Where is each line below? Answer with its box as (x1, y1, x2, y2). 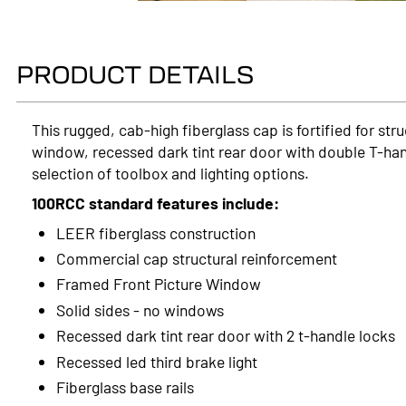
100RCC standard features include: (32, 191, 280, 213)
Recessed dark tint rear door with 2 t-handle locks (55, 324, 395, 346)
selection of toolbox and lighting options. (32, 161, 310, 183)
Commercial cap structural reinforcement (55, 246, 341, 268)
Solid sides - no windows (55, 298, 227, 320)
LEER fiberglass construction (55, 221, 259, 243)
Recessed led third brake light (55, 350, 261, 372)
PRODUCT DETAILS (15, 57, 254, 90)
